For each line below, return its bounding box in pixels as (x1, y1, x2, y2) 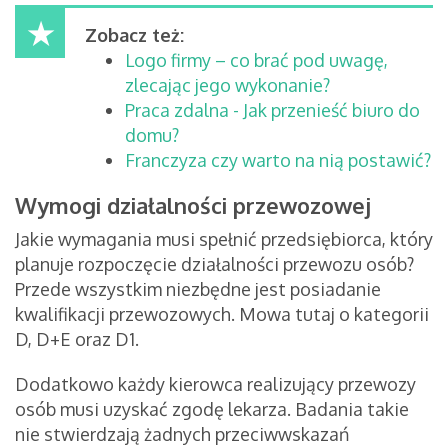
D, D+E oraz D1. (15, 328, 143, 351)
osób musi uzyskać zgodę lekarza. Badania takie (15, 398, 409, 421)
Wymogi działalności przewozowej (15, 191, 371, 220)
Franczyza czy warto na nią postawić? (125, 149, 431, 172)
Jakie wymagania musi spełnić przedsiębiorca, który (15, 228, 433, 251)
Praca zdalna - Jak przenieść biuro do (125, 99, 420, 122)
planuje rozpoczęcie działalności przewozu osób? (15, 253, 414, 276)
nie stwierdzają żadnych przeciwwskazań (15, 423, 349, 446)
